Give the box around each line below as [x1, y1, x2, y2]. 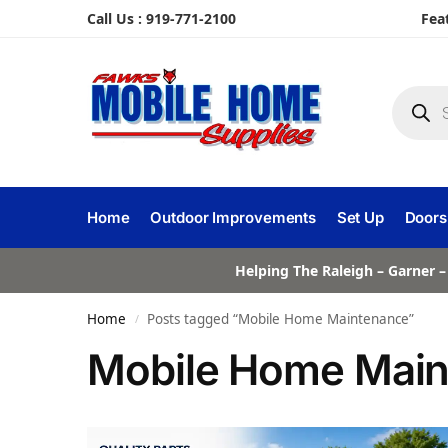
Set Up [336, 208, 385, 227]
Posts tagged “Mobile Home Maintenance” [147, 310, 415, 328]
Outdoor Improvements [150, 208, 317, 227]
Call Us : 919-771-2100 [87, 9, 236, 28]
